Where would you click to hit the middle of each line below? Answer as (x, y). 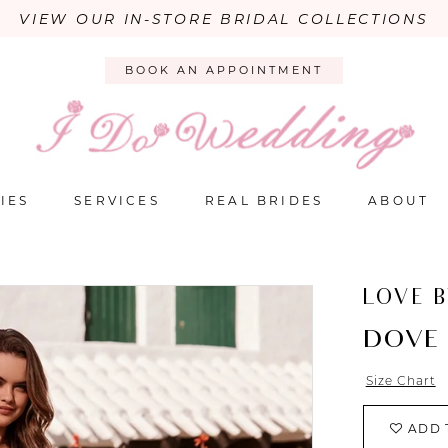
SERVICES (117, 201)
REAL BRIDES (264, 201)
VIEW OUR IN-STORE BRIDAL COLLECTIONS (224, 19)
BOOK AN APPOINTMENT (224, 70)
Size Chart (400, 381)
